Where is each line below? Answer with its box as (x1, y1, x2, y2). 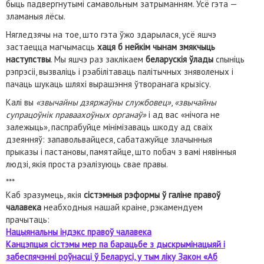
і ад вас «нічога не (146, 109, 220, 120)
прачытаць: (6, 214, 49, 225)
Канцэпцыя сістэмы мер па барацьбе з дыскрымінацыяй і (6, 239, 225, 250)
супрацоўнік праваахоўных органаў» (6, 109, 146, 120)
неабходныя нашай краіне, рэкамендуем (41, 202, 203, 213)
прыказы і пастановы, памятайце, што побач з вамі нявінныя (6, 146, 236, 157)
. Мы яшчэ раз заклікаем (51, 54, 143, 65)
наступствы (6, 54, 51, 65)
